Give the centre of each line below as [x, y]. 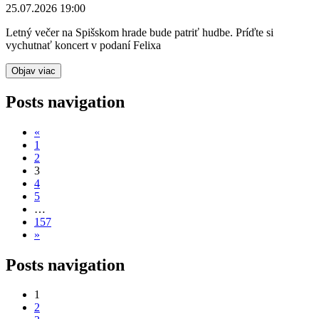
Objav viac [33, 70]
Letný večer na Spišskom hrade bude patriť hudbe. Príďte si [140, 32]
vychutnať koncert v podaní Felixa [83, 45]
